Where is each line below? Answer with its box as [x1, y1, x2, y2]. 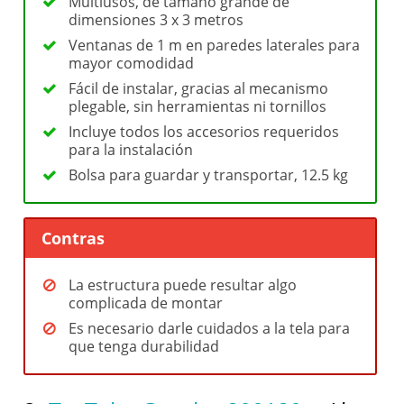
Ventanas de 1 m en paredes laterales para [69, 34, 361, 55]
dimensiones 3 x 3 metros [69, 9, 244, 30]
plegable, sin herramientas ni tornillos [69, 96, 327, 116]
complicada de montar [69, 293, 224, 314]
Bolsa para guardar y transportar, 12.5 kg [69, 164, 349, 185]
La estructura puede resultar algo [69, 275, 298, 296]
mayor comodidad [69, 52, 195, 73]
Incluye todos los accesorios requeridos [69, 121, 340, 142]
